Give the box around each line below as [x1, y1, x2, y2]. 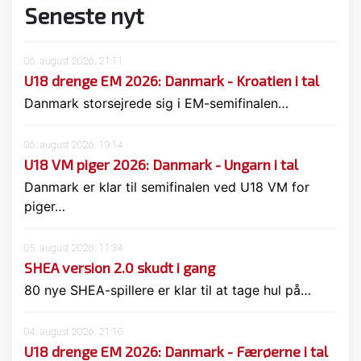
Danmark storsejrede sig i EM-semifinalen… [24, 95, 288, 112]
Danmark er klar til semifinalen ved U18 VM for [24, 179, 309, 196]
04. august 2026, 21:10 [24, 326, 123, 338]
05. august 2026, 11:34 [24, 243, 123, 255]
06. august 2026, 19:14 [24, 139, 123, 151]
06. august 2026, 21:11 [24, 56, 123, 68]
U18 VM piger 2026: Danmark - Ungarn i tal [24, 156, 298, 174]
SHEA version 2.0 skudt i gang [24, 259, 215, 277]
